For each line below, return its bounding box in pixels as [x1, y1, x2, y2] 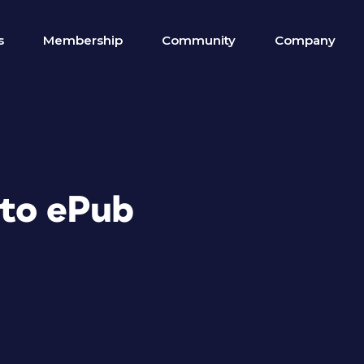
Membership [43, 32, 123, 48]
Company [275, 32, 336, 48]
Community [162, 32, 236, 48]
